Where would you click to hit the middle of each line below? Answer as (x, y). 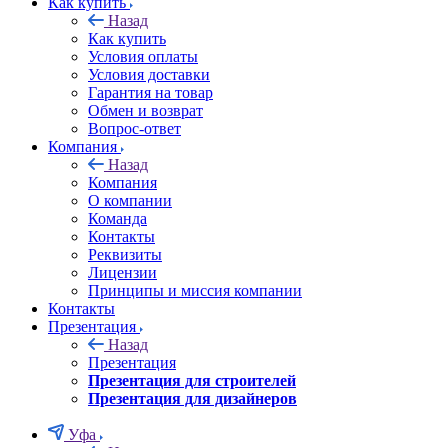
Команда (117, 218)
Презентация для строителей (192, 380)
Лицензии (122, 272)
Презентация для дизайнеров (192, 398)
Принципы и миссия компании (195, 290)
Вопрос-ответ (134, 128)
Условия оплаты (143, 56)
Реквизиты (125, 254)
